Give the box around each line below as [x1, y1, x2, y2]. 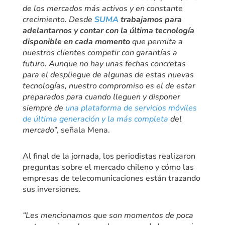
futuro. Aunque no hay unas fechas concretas [22, 58, 186, 69]
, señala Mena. [56, 124, 110, 136]
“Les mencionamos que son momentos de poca [22, 209, 193, 221]
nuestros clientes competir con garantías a [22, 47, 177, 58]
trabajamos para [120, 14, 182, 25]
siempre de [22, 102, 65, 114]
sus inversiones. [22, 183, 81, 195]
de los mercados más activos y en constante [22, 3, 183, 14]
